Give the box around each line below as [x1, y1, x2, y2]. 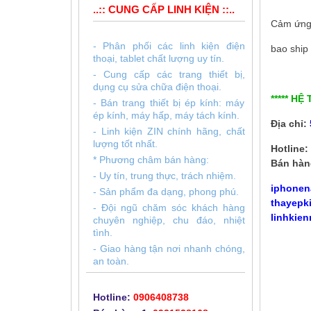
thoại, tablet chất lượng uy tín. [93, 53, 224, 64]
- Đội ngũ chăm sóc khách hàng [93, 202, 245, 213]
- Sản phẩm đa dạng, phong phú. [93, 186, 239, 197]
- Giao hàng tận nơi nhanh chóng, [93, 243, 245, 254]
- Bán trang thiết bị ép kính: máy [93, 97, 245, 108]
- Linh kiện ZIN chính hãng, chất [93, 126, 245, 137]
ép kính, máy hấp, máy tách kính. [93, 110, 239, 121]
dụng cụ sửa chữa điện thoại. [93, 81, 221, 92]
